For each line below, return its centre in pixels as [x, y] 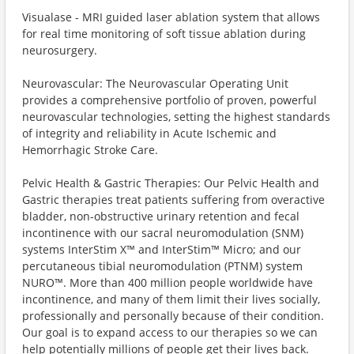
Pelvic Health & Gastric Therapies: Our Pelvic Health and [171, 183]
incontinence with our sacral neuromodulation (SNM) [163, 233]
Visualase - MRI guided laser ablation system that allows [171, 17]
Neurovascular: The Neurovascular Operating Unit [155, 83]
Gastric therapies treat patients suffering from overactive [173, 200]
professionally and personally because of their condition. [173, 316]
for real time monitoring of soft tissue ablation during [164, 34]
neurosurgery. [60, 50]
